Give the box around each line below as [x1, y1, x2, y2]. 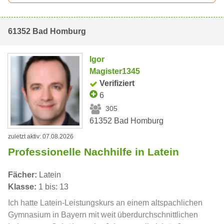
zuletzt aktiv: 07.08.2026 [8, 132, 73, 140]
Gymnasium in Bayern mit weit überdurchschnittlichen [8, 210, 198, 219]
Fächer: [8, 170, 37, 179]
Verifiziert [99, 79, 135, 88]
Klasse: [8, 182, 36, 191]
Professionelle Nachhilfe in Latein [8, 145, 179, 157]
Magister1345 [89, 67, 140, 76]
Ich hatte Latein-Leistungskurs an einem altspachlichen [8, 198, 202, 207]
